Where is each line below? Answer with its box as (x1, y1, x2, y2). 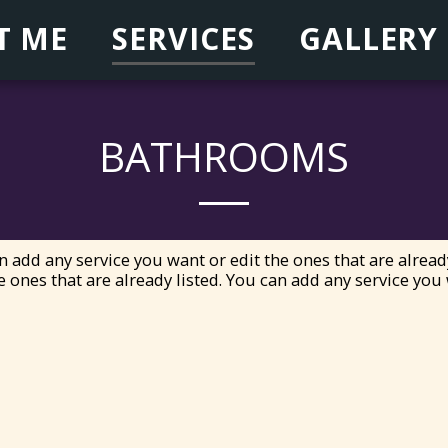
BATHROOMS (99, 129, 349, 184)
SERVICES (112, 17, 255, 59)
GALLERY (298, 17, 439, 59)
